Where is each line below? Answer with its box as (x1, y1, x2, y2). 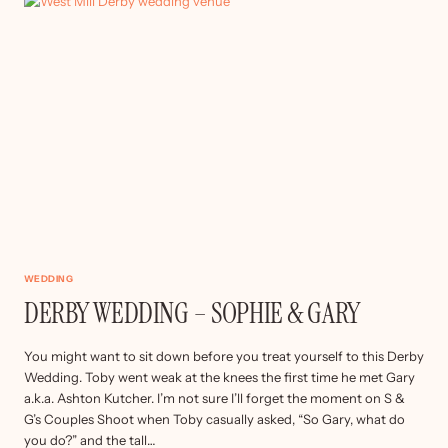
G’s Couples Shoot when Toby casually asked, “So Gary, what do (24, 410, 405, 427)
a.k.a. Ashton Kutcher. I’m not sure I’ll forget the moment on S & (24, 389, 405, 406)
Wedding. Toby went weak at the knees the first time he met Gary (24, 368, 415, 385)
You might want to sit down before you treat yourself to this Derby (24, 347, 424, 364)
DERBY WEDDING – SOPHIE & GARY (24, 294, 360, 332)
